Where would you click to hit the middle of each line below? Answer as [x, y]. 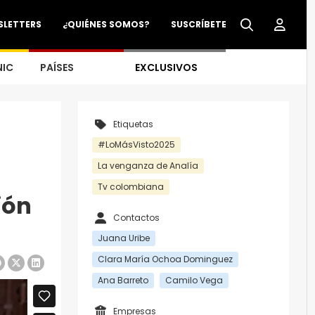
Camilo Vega [194, 280]
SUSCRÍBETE [199, 24]
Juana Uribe [124, 238]
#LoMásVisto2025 [136, 144]
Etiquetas [133, 124]
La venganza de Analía [148, 166]
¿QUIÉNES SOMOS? [106, 24]
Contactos [136, 218]
